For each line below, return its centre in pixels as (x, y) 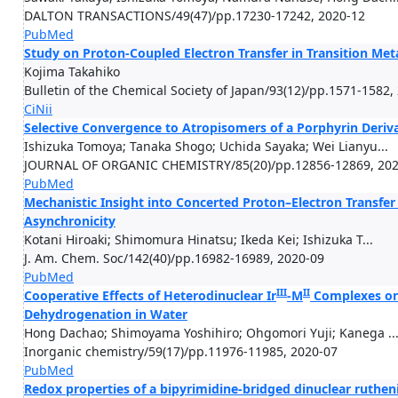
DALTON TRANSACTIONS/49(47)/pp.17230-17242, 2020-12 (195, 16)
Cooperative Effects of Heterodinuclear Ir (150, 295)
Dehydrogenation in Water (106, 314)
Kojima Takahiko (72, 72)
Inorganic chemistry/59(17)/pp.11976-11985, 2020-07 (181, 351)
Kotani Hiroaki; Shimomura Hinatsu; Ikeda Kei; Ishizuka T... (199, 239)
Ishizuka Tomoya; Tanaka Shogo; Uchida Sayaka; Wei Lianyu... (206, 146)
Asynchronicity (70, 221)
